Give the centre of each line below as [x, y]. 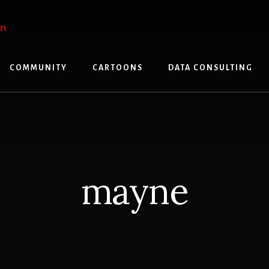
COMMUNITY [38, 68]
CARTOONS [118, 68]
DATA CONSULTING [210, 68]
